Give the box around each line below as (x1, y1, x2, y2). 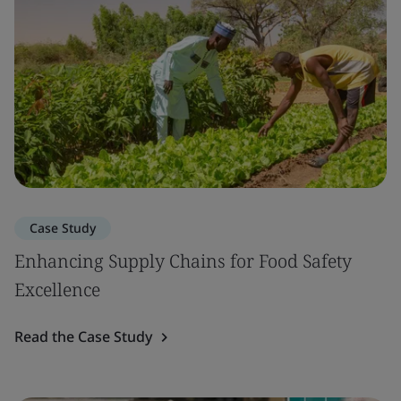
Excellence (14, 277, 100, 302)
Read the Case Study (14, 326, 152, 346)
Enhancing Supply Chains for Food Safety (14, 248, 352, 273)
